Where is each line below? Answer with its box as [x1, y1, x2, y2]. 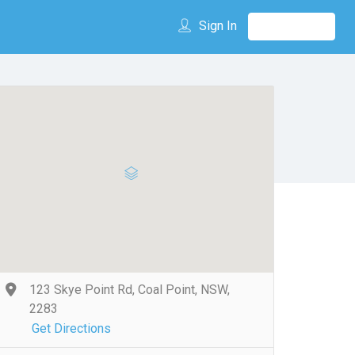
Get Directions [32, 321, 111, 336]
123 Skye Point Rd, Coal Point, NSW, [29, 282, 230, 297]
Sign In [198, 18, 237, 33]
